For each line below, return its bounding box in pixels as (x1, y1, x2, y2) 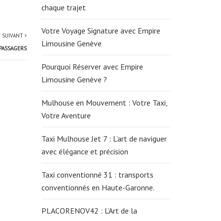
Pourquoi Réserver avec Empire (41, 62, 143, 72)
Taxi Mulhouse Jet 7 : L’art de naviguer (41, 134, 167, 144)
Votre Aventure (41, 110, 93, 120)
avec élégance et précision (41, 147, 128, 156)
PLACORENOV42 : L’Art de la (41, 206, 137, 216)
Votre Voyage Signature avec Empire (41, 26, 160, 36)
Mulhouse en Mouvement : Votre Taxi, (41, 98, 167, 108)
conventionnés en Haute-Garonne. (41, 183, 154, 192)
